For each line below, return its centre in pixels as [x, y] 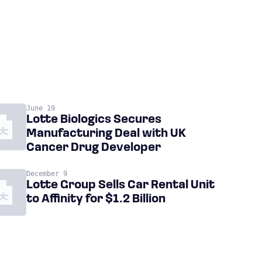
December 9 [47, 174]
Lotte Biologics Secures [94, 120]
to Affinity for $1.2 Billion [96, 199]
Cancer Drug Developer [94, 148]
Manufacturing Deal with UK [106, 134]
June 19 [41, 108]
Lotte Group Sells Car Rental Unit [121, 185]
